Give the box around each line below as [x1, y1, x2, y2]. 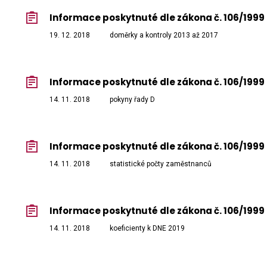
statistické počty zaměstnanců [110, 160, 212, 169]
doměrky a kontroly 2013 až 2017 [110, 31, 218, 40]
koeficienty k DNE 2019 [110, 224, 185, 233]
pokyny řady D [110, 95, 155, 104]
